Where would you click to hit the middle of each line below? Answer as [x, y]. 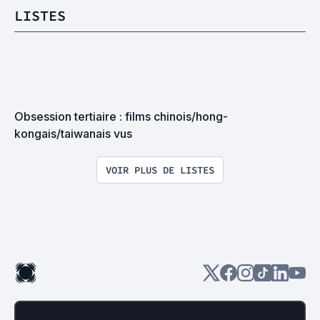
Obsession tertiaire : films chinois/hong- [121, 116]
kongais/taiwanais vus [73, 134]
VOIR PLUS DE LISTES [160, 170]
